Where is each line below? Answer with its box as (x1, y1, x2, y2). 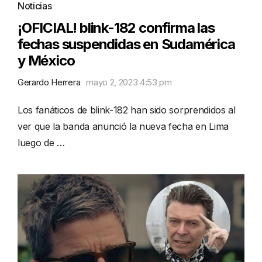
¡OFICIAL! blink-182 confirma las (18, 19, 215, 36)
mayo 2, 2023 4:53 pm (86, 76, 172, 88)
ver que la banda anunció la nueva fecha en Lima (18, 120, 229, 132)
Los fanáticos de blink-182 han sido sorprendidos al (18, 104, 236, 116)
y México (18, 51, 75, 69)
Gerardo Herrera (18, 76, 81, 88)
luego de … (18, 136, 65, 149)
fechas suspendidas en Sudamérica (18, 35, 235, 53)
